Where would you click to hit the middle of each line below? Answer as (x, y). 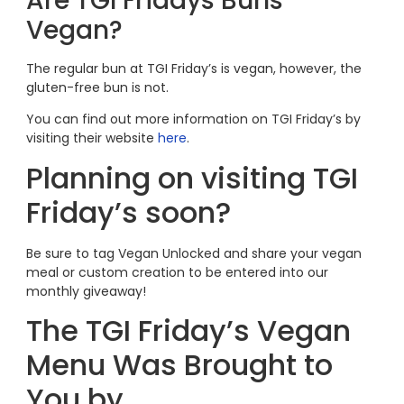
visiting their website (92, 138)
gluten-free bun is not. (99, 87)
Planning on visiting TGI (192, 178)
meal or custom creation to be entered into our (177, 272)
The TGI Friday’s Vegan (188, 331)
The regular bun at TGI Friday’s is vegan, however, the (193, 68)
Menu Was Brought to (179, 365)
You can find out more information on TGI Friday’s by (193, 119)
